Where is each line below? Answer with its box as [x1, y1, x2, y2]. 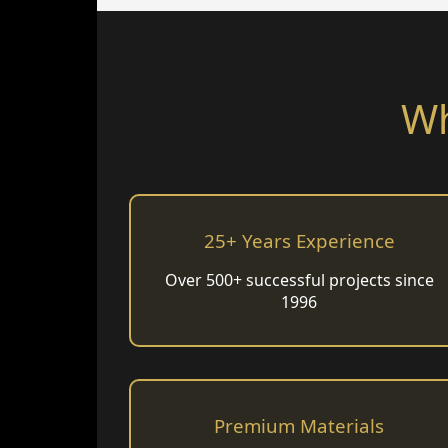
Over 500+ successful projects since [164, 269, 434, 292]
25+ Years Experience [203, 228, 395, 254]
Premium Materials [214, 413, 385, 439]
